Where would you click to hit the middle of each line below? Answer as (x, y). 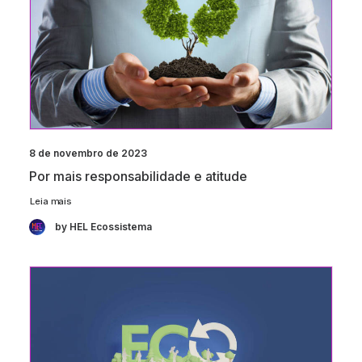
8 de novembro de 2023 (88, 154)
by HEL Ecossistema (103, 227)
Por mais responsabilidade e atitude (138, 177)
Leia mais (51, 201)
